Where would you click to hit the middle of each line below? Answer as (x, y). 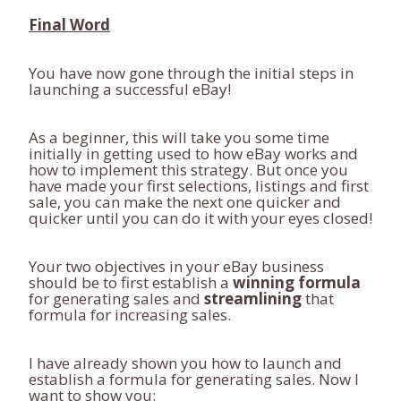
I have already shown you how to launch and (185, 363)
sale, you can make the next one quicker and (185, 202)
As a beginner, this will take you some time (179, 137)
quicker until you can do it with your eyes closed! (200, 218)
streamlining (253, 299)
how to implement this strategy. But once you (188, 170)
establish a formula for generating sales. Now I (194, 379)
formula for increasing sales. (130, 315)
